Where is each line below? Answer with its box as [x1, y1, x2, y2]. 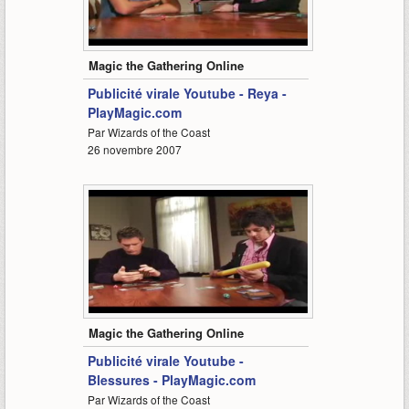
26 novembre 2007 [87, 142, 182, 158]
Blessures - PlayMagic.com [87, 371, 256, 390]
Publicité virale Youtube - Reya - [87, 84, 287, 103]
